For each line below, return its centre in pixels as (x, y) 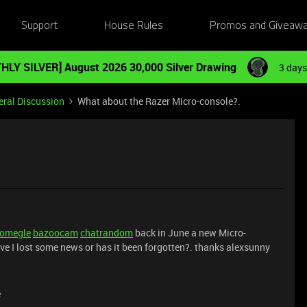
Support (39, 26)
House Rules (134, 26)
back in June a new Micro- (189, 233)
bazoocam (56, 233)
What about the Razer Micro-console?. (159, 101)
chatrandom (107, 233)
